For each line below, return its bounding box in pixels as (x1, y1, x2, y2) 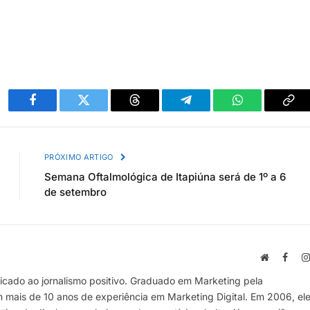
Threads (134, 104, 174, 117)
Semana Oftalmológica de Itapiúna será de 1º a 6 (44, 170, 286, 183)
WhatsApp (236, 104, 290, 117)
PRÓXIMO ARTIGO (44, 152, 116, 162)
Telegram (185, 104, 232, 117)
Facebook (31, 104, 80, 117)
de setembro (44, 185, 107, 199)
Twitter (82, 104, 119, 117)
